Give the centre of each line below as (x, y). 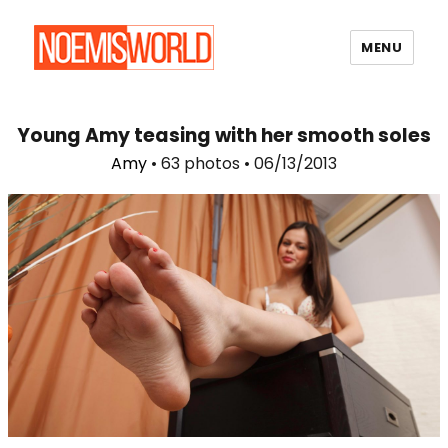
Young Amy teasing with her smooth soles (224, 135)
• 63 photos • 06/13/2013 (242, 163)
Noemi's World (120, 98)
